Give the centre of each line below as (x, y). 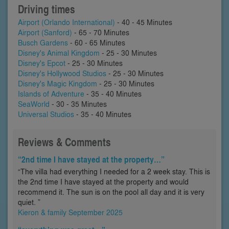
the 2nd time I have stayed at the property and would (103, 182)
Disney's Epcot (42, 63)
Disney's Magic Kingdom (58, 84)
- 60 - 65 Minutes (97, 43)
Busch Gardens (43, 43)
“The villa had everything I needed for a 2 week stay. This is (114, 171)
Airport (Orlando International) (66, 22)
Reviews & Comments (64, 142)
